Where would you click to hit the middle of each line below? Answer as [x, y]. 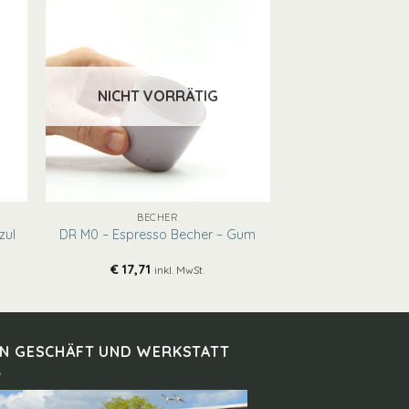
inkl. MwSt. [180, 269]
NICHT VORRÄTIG [157, 96]
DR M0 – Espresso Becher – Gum [158, 234]
